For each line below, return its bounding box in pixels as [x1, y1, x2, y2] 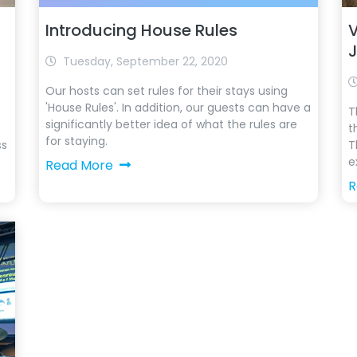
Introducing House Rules [45, 19, 237, 41]
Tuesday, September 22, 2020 [62, 53, 228, 69]
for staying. [45, 133, 108, 149]
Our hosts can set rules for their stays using [45, 83, 288, 99]
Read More [45, 156, 113, 175]
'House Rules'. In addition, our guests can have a [45, 100, 311, 116]
